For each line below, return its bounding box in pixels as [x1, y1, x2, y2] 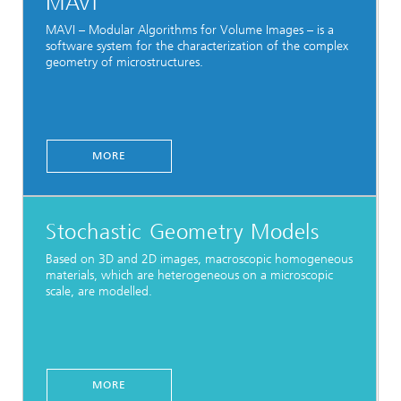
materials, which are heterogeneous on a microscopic [46, 267, 333, 283]
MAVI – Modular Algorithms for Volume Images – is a [46, 21, 334, 38]
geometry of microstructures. [46, 54, 203, 70]
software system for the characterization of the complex [46, 38, 348, 54]
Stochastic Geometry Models [46, 218, 320, 244]
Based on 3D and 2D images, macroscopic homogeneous [46, 251, 353, 267]
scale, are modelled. [46, 283, 152, 299]
